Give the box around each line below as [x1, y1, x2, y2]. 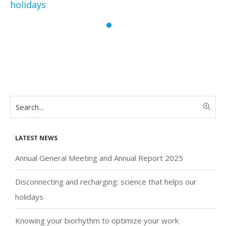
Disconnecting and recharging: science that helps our [15, 177, 197, 187]
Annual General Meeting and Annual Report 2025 [15, 153, 183, 163]
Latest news [15, 131, 58, 143]
